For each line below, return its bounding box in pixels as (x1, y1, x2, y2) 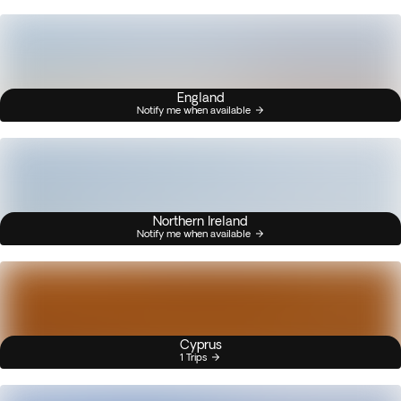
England (176, 90, 225, 105)
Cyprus (179, 337, 222, 352)
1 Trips (180, 351, 207, 363)
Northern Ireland (153, 214, 248, 228)
